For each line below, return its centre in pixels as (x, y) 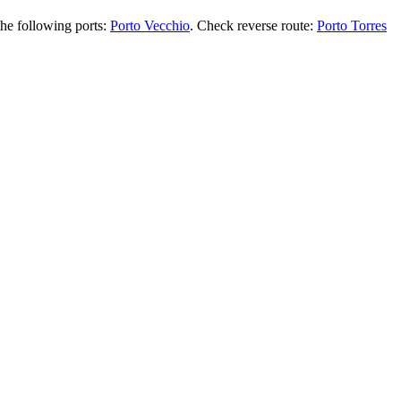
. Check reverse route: (253, 25)
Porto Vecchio (150, 25)
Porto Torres (352, 25)
